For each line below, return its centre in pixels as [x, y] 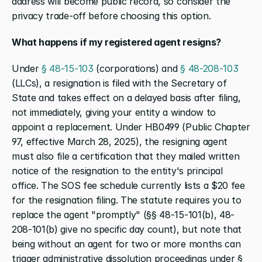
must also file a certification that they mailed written [126, 156]
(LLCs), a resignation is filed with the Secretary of [119, 83]
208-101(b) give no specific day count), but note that [127, 229]
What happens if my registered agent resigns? [116, 42]
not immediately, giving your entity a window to [114, 112]
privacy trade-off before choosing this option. [111, 15]
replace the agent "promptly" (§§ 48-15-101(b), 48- [123, 214]
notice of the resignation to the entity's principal [117, 170]
